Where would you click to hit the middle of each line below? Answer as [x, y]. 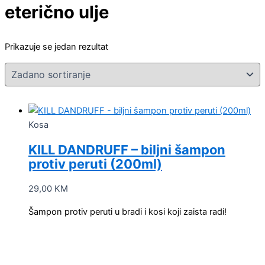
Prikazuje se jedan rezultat [56, 47]
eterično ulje [57, 12]
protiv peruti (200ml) [95, 164]
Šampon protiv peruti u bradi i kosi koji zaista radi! [127, 211]
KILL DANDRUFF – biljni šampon [127, 150]
